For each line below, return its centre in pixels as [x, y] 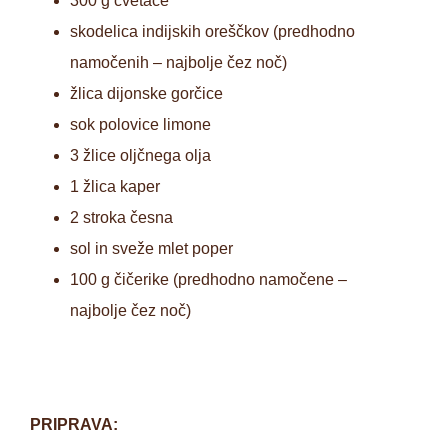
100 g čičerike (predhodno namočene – [208, 279]
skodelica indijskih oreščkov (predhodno [212, 31]
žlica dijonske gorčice [146, 93]
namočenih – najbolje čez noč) [178, 62]
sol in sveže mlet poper [151, 248]
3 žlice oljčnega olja [140, 155]
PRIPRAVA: [74, 424]
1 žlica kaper [115, 186]
